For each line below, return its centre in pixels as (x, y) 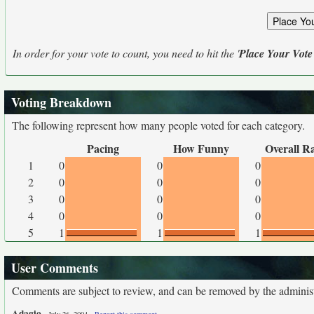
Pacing (103, 148)
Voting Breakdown (61, 102)
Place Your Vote (276, 53)
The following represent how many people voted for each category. (158, 125)
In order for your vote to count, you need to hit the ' (126, 53)
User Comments (55, 268)
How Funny (201, 148)
